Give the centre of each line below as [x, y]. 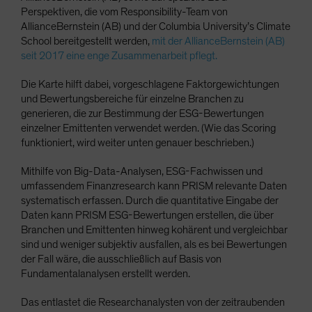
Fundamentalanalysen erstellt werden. [106, 274]
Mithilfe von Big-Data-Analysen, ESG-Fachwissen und [142, 171]
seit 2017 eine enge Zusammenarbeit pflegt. [119, 56]
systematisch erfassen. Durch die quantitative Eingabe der [150, 201]
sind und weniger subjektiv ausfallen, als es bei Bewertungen [154, 244]
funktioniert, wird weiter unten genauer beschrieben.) [138, 143]
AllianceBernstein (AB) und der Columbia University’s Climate [156, 26]
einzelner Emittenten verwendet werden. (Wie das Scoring [148, 128]
